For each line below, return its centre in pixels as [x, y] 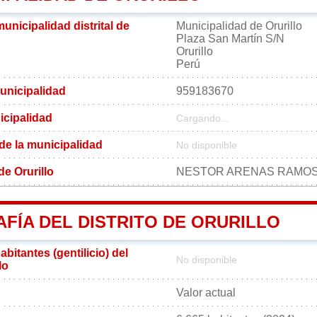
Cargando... [203, 118]
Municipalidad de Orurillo [239, 25]
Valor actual [206, 292]
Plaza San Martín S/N [230, 38]
